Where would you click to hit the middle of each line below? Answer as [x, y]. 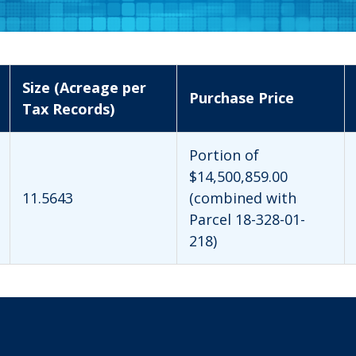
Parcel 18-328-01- [247, 219]
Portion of [224, 155]
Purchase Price [242, 97]
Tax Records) [68, 108]
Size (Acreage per [84, 87]
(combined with [243, 197]
